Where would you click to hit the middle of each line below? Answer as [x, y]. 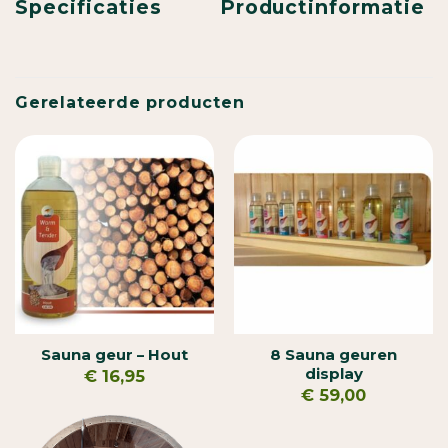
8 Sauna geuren [333, 355]
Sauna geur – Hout [114, 355]
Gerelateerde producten [130, 102]
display [333, 374]
